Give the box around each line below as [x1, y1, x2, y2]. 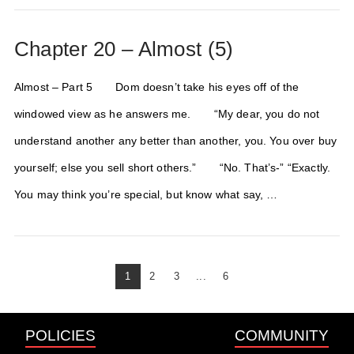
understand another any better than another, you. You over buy [13, 134, 337, 147]
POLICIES [25, 327, 96, 344]
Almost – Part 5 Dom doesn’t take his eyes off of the [13, 81, 299, 93]
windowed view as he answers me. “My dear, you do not [13, 107, 320, 120]
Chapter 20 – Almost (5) [13, 36, 234, 61]
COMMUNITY [235, 327, 329, 344]
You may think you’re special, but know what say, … [13, 188, 278, 201]
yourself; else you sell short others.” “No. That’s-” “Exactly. [13, 161, 331, 174]
